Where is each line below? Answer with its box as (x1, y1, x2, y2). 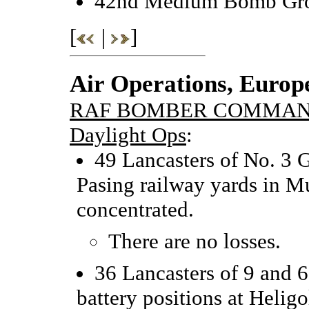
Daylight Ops (70, 122, 186, 147)
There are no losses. (108, 228, 281, 253)
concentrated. (77, 197, 194, 221)
